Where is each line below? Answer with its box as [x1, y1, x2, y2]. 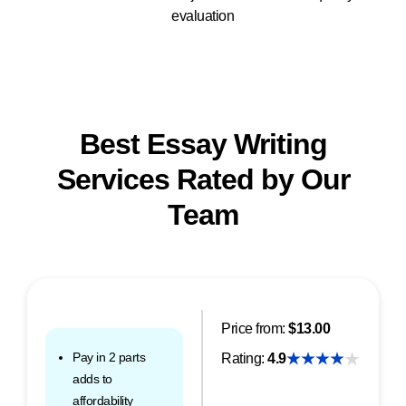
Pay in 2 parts [72, 350, 145, 365]
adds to [72, 372, 112, 387]
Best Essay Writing [79, 128, 327, 161]
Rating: [221, 351, 267, 367]
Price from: [221, 321, 288, 337]
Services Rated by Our [56, 163, 350, 197]
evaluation [171, 8, 235, 24]
